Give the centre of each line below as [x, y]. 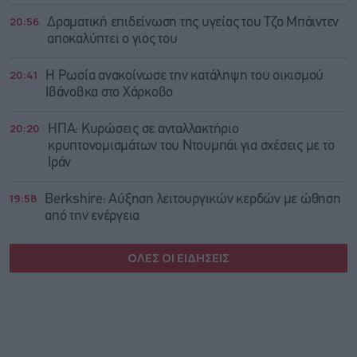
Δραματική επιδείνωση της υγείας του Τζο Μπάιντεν [193, 23]
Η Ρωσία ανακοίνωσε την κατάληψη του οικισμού [184, 76]
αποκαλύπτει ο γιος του [112, 40]
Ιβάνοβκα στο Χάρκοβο [109, 93]
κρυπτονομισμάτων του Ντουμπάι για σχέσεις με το [191, 147]
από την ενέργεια [92, 217]
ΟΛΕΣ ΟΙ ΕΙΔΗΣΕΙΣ [178, 258]
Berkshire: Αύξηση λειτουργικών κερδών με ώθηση [193, 200]
